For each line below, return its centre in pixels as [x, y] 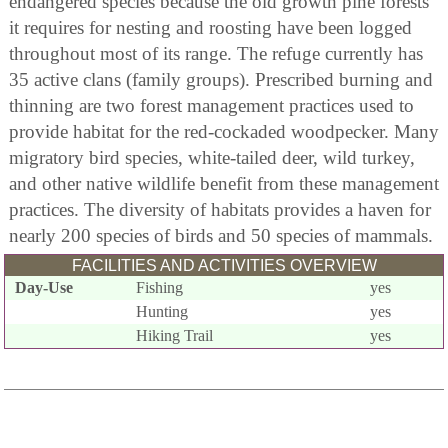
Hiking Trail [175, 335]
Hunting [162, 311]
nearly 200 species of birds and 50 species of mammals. [221, 235]
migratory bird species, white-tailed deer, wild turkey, [212, 157]
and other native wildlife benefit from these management [224, 183]
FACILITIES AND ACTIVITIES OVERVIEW [224, 265]
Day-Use [44, 287]
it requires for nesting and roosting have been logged [210, 27]
